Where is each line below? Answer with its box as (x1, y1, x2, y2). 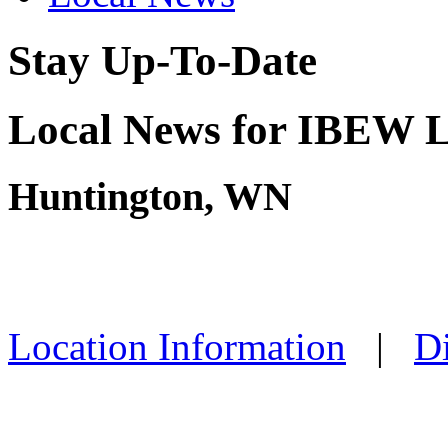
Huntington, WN (8, 174, 292, 220)
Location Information (8, 325, 346, 369)
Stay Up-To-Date (8, 36, 317, 84)
